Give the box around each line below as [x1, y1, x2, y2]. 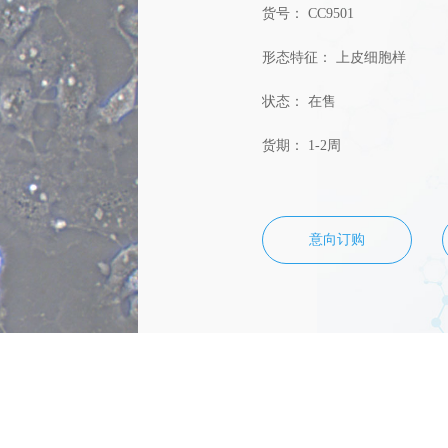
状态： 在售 [261, 94, 336, 109]
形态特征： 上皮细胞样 [261, 50, 406, 65]
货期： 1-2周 [261, 138, 341, 153]
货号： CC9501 [261, 6, 354, 21]
